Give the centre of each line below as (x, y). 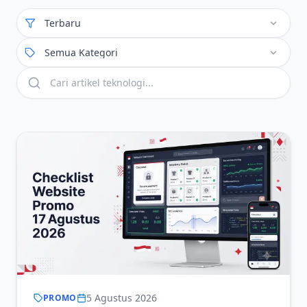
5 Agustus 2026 (121, 298)
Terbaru (63, 23)
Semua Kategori (81, 52)
